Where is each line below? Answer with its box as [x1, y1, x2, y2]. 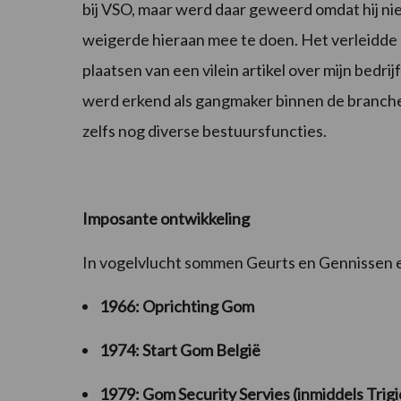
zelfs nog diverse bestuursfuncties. [82, 120, 327, 141]
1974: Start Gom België [99, 339, 260, 360]
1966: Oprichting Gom [99, 295, 254, 316]
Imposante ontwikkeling [82, 208, 250, 228]
